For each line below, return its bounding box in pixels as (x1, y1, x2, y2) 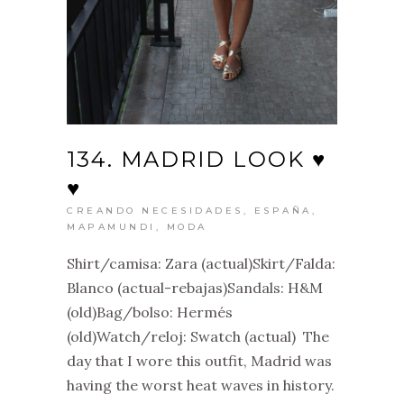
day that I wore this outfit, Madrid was (67, 351, 332, 370)
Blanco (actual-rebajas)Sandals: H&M (67, 278, 323, 297)
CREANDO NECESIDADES (67, 204, 243, 216)
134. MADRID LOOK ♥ (67, 145, 326, 172)
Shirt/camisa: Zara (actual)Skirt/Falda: (67, 253, 335, 272)
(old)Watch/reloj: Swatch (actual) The (67, 326, 329, 345)
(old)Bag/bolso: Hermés (67, 302, 233, 321)
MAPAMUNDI (67, 220, 156, 233)
